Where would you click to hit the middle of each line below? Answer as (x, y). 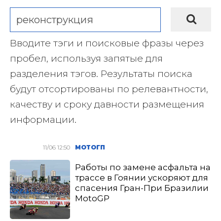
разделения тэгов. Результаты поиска (101, 74)
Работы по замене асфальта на (143, 167)
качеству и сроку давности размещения (107, 104)
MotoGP (92, 198)
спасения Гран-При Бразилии (142, 188)
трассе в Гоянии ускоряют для (142, 178)
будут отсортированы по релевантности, (109, 89)
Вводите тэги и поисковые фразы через (107, 43)
